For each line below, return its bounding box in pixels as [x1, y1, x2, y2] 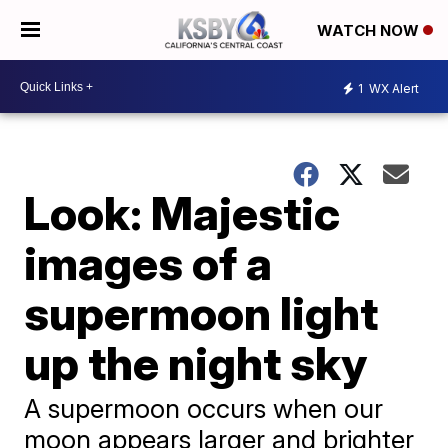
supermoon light [24, 285, 379, 341]
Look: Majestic [24, 185, 341, 241]
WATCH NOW [317, 21, 423, 41]
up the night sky [24, 335, 368, 391]
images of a [24, 235, 273, 291]
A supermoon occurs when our [24, 393, 384, 424]
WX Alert [366, 80, 419, 96]
